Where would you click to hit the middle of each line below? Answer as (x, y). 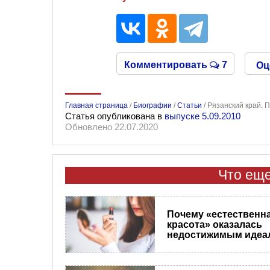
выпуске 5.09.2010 (202, 116)
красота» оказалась (214, 224)
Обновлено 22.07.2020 (111, 127)
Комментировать (167, 64)
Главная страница (96, 105)
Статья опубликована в (115, 116)
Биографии (152, 105)
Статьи (190, 105)
